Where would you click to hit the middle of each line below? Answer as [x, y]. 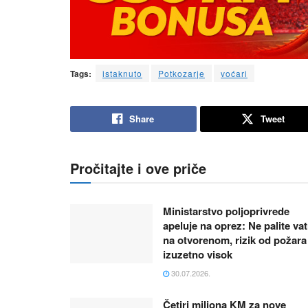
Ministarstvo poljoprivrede [226, 211]
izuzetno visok [198, 254]
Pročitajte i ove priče [138, 168]
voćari [234, 73]
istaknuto [122, 73]
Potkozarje [181, 73]
